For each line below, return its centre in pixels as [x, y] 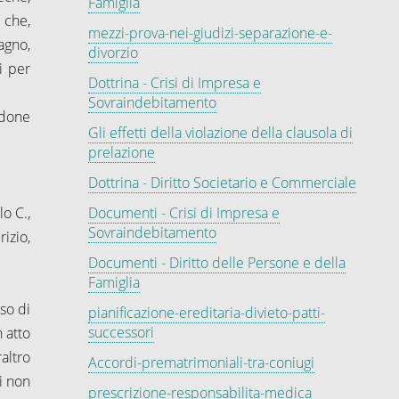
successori [121, 332]
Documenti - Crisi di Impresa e [183, 212]
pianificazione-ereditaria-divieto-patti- [206, 312]
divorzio [113, 52]
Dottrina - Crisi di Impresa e [174, 82]
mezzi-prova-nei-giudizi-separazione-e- [210, 33]
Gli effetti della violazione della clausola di [220, 132]
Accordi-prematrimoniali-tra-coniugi [201, 362]
